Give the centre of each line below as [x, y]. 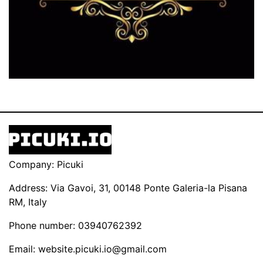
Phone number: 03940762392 [75, 225]
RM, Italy [28, 202]
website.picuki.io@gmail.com [102, 249]
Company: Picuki [46, 164]
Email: [23, 249]
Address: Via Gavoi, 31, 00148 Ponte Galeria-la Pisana [128, 188]
